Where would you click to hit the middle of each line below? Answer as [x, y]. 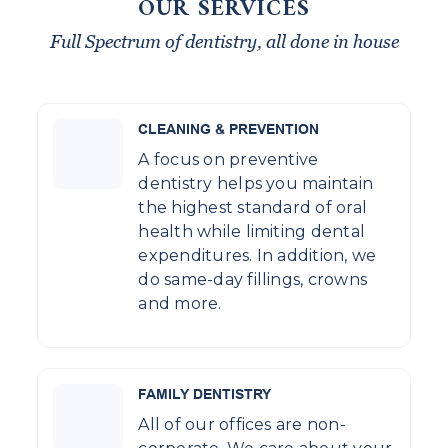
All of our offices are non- [242, 425]
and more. [180, 304]
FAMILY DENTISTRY [205, 394]
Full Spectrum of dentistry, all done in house [224, 42]
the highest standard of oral [253, 208]
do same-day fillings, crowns [253, 280]
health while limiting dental [252, 232]
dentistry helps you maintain [256, 184]
